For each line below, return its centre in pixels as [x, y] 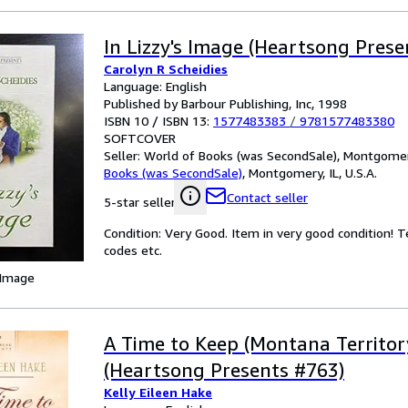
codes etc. [133, 250]
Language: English [155, 86]
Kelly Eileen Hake [158, 392]
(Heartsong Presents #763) [224, 370]
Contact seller [267, 197]
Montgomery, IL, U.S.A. [313, 173]
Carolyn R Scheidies [166, 69]
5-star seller [140, 202]
